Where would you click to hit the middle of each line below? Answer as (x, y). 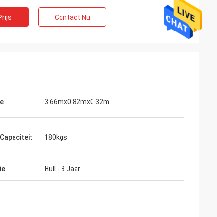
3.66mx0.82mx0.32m (77, 102)
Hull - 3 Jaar (62, 169)
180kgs (56, 137)
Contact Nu (72, 17)
